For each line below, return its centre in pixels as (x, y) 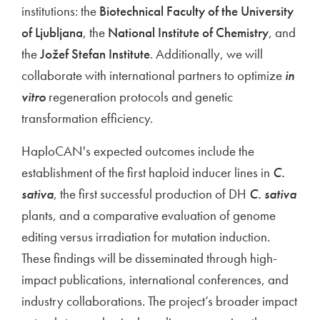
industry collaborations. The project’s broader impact (159, 301)
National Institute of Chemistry (188, 33)
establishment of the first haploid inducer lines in (147, 173)
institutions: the (60, 11)
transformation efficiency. (87, 119)
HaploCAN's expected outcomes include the (138, 151)
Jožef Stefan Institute (95, 54)
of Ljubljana (52, 33)
